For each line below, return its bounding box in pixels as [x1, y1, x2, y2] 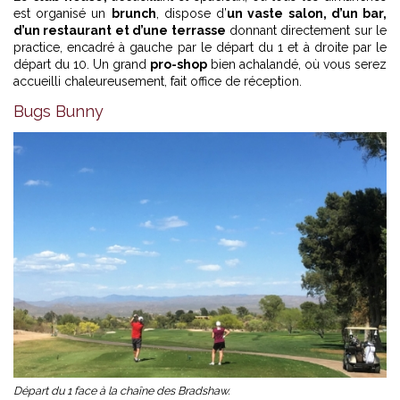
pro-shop [150, 57, 207, 72]
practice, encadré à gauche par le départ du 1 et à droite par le [13, 40, 387, 55]
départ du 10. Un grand [13, 57, 150, 72]
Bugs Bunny [13, 102, 104, 121]
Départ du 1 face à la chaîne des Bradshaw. [13, 384, 229, 398]
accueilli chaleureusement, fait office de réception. [13, 74, 302, 89]
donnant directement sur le [225, 23, 387, 38]
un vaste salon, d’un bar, [227, 6, 387, 21]
